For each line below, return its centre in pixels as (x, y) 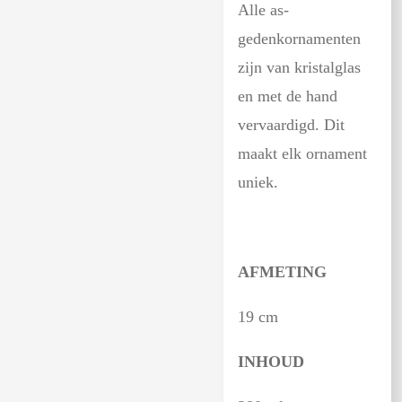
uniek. (258, 183)
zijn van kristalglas (299, 68)
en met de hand (288, 96)
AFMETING (282, 272)
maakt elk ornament (302, 154)
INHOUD (271, 362)
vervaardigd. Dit (291, 125)
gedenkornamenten (299, 39)
